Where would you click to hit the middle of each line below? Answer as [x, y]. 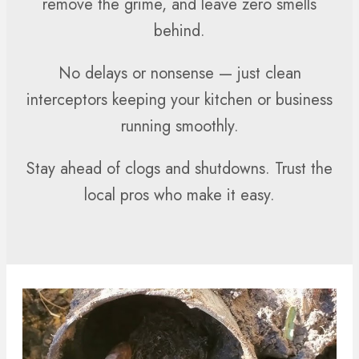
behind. [179, 31]
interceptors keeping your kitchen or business [179, 100]
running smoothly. [179, 127]
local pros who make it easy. [179, 196]
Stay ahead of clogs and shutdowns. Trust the [179, 169]
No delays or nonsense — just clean [179, 74]
